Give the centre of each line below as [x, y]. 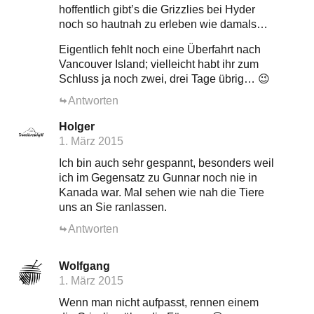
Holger [76, 127]
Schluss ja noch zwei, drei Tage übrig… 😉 [164, 79]
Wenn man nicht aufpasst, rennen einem [158, 302]
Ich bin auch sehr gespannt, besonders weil [166, 163]
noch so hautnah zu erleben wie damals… [163, 24]
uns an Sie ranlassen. [112, 207]
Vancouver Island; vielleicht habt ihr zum [158, 64]
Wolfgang [84, 266]
